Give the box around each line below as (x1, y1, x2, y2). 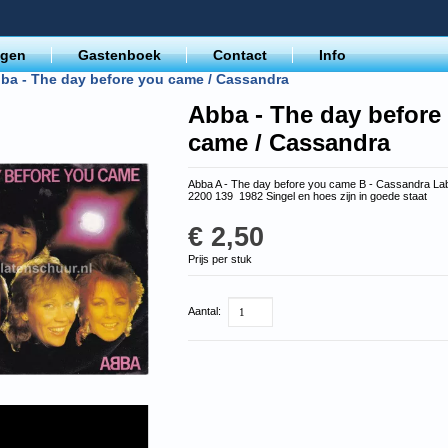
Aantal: (188, 305, 225, 317)
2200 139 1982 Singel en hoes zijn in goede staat (188, 190, 428, 202)
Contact (213, 47, 267, 63)
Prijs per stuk (188, 253, 253, 265)
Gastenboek (78, 47, 161, 63)
